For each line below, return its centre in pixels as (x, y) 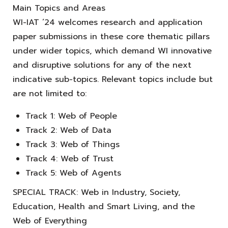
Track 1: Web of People (71, 116)
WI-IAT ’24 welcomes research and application (108, 22)
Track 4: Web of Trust (69, 159)
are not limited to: (50, 93)
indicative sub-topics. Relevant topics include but (113, 79)
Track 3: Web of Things (73, 144)
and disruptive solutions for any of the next (102, 65)
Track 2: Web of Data (68, 130)
